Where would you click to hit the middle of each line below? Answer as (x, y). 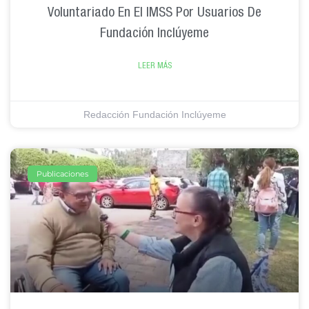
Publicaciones (63, 173)
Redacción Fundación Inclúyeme (154, 115)
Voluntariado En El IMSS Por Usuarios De (154, 12)
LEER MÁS (154, 66)
